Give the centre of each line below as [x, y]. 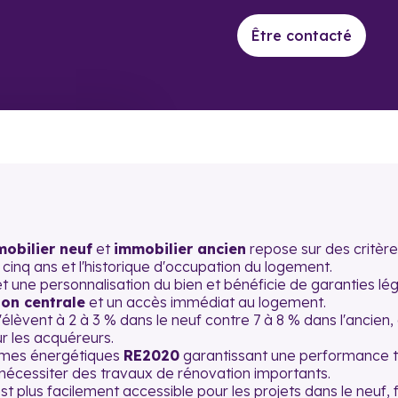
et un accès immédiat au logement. [206, 302]
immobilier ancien [180, 249]
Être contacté [302, 36]
